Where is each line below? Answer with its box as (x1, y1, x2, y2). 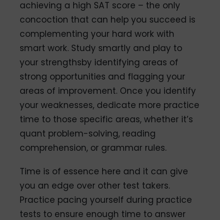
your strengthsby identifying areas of (20, 56, 179, 69)
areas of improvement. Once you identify (20, 85, 196, 97)
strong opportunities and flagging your (20, 71, 186, 83)
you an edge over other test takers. (20, 180, 170, 192)
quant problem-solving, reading (20, 128, 156, 140)
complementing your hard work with (20, 28, 175, 40)
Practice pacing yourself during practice (20, 194, 192, 206)
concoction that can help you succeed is (20, 14, 196, 26)
